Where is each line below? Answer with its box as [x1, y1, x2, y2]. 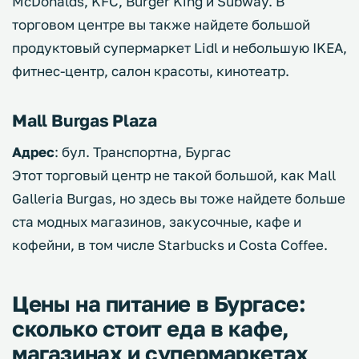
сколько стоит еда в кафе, [12, 316, 289, 342]
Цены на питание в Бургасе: [12, 291, 306, 317]
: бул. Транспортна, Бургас [54, 143, 231, 161]
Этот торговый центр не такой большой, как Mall [12, 167, 336, 184]
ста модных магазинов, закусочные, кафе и [12, 213, 301, 231]
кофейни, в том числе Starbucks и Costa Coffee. [12, 236, 331, 254]
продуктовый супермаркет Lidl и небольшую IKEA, [12, 39, 347, 57]
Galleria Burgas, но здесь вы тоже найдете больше [12, 190, 345, 208]
